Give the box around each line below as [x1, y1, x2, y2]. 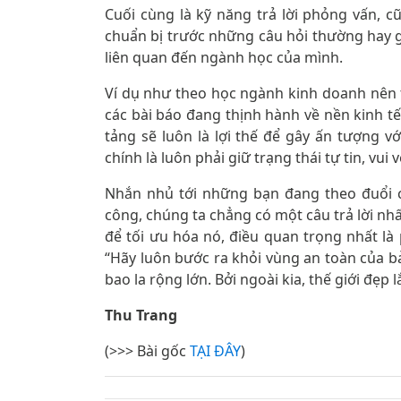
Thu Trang [105, 305, 177, 325]
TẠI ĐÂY [190, 341, 241, 361]
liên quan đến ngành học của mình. [105, 47, 343, 67]
